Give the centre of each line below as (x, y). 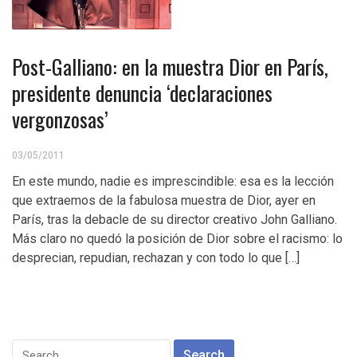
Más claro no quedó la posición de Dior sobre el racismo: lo (177, 239)
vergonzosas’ (60, 119)
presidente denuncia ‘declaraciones (142, 93)
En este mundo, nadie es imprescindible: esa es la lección (173, 181)
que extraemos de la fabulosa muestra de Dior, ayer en (164, 200)
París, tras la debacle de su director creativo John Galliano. (175, 220)
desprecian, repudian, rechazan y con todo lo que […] (156, 258)
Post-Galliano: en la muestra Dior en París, (170, 67)
